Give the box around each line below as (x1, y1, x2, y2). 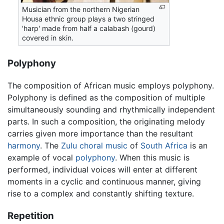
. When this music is (115, 152, 189, 163)
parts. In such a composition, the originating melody (7, 116, 205, 127)
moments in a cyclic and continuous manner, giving (7, 176, 201, 187)
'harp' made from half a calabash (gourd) (22, 23, 156, 32)
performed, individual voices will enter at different (7, 164, 197, 175)
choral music (79, 140, 127, 151)
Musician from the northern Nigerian (22, 4, 140, 13)
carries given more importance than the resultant (7, 128, 193, 139)
